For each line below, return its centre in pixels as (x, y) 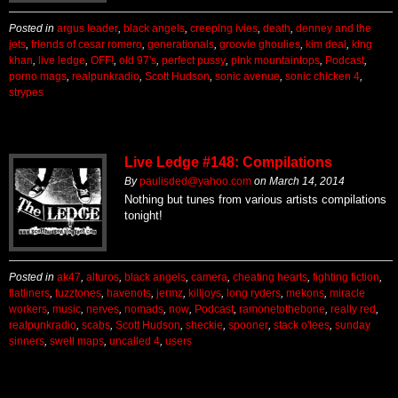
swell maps (77, 341)
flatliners (29, 293)
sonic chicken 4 (322, 76)
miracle (347, 293)
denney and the (334, 28)
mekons (305, 293)
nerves (103, 309)
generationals (181, 44)
